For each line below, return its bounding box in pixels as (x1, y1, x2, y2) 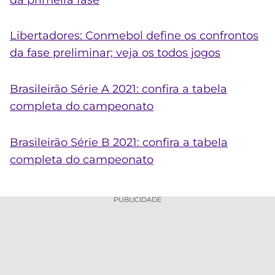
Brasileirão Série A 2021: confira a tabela (10, 82, 227, 96)
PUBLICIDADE (114, 195, 161, 204)
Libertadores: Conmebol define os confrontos (10, 29, 258, 43)
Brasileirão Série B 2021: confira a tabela (10, 135, 228, 149)
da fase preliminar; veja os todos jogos (10, 46, 220, 60)
